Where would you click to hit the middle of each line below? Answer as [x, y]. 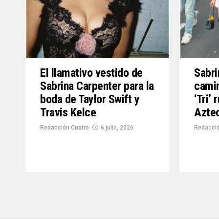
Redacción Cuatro [65, 128]
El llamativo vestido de [91, 73]
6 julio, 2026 [117, 128]
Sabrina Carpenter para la [97, 86]
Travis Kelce [68, 113]
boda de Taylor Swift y [90, 99]
